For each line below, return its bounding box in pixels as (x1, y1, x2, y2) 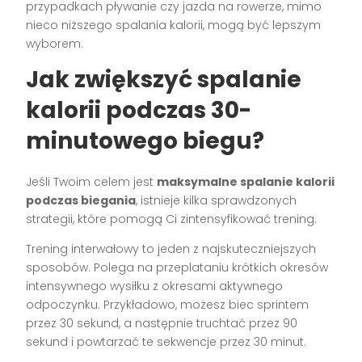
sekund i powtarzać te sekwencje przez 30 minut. (26, 334, 307, 351)
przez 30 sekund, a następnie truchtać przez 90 (26, 315, 298, 332)
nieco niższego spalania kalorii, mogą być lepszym (26, 17, 322, 34)
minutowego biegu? (26, 125, 265, 158)
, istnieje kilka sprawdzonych (136, 192, 297, 209)
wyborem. (26, 36, 84, 53)
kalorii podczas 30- (26, 95, 252, 127)
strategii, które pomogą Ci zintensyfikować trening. (26, 211, 318, 228)
